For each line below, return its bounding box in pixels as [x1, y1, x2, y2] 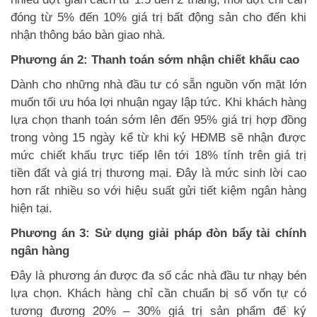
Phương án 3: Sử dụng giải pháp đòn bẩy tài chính [11, 226, 306, 240]
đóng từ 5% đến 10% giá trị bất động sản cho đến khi [11, 10, 306, 24]
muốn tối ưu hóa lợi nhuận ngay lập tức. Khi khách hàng [11, 95, 306, 109]
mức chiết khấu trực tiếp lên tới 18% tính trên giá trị [11, 148, 306, 162]
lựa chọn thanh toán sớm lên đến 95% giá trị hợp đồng [11, 113, 306, 127]
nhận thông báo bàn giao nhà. [11, 28, 166, 42]
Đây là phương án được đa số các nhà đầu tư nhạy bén [11, 268, 306, 282]
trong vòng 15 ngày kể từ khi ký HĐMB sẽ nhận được [11, 130, 306, 144]
